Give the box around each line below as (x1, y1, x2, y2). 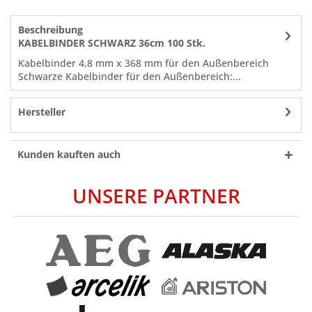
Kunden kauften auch (17, 148, 120, 162)
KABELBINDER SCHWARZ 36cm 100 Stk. (18, 36, 205, 50)
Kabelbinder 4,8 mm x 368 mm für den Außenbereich (18, 56, 269, 70)
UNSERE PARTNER (72, 182, 240, 210)
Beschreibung (18, 23, 83, 37)
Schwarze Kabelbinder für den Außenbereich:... (18, 70, 241, 84)
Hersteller (18, 105, 65, 119)
